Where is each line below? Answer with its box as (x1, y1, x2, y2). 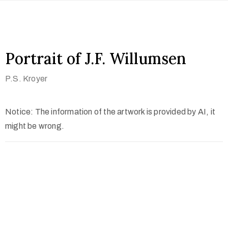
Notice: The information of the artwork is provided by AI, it (5, 107, 216, 116)
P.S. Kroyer (5, 74, 48, 83)
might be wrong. (5, 122, 64, 130)
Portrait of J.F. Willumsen (5, 49, 186, 68)
